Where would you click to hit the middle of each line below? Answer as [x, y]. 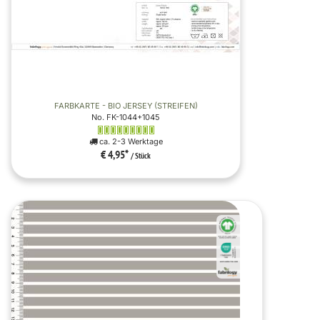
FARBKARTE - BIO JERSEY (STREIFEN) [126, 106]
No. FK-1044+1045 [126, 117]
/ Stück [141, 156]
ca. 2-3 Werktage [130, 141]
